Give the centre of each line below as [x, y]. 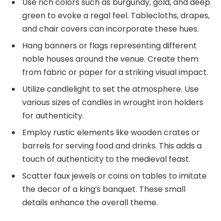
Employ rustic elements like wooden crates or [111, 132]
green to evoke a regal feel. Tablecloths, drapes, [116, 15]
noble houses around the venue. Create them [110, 59]
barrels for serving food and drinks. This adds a [112, 146]
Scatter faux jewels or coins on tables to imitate [114, 176]
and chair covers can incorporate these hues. [110, 29]
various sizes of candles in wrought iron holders [113, 102]
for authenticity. [53, 115]
